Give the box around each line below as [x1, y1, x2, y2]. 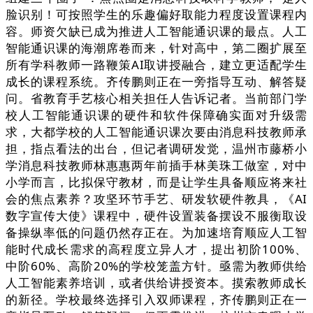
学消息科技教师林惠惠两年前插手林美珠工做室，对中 [6, 157, 307, 174]
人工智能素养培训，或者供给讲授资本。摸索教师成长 [6, 275, 307, 291]
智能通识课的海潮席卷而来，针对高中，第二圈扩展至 [6, 40, 307, 57]
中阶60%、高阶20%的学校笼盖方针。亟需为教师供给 [6, 258, 307, 275]
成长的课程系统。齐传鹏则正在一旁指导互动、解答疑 [6, 73, 307, 90]
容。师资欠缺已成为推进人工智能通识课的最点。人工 [6, 23, 307, 40]
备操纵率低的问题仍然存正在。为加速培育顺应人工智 [6, 224, 307, 241]
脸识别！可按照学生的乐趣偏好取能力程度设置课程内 [6, 6, 307, 23]
